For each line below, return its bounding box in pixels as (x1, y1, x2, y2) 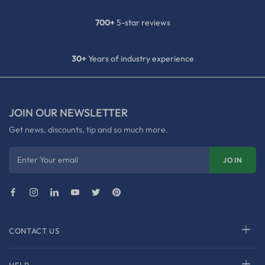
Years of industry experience (86, 53, 194, 64)
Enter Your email (17, 154, 78, 166)
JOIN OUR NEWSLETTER (9, 106, 128, 120)
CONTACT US (9, 226, 60, 236)
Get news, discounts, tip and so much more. (9, 124, 168, 135)
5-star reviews (114, 17, 170, 28)
